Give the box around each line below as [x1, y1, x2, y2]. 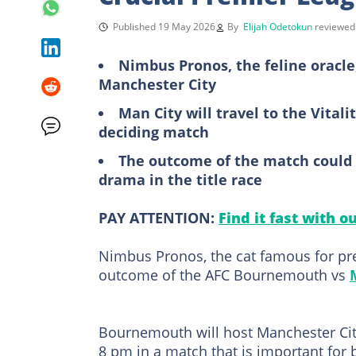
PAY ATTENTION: [99, 207, 219, 227]
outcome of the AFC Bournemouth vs [99, 265, 350, 284]
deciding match [99, 122, 209, 141]
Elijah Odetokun [243, 19, 312, 33]
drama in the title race [99, 169, 262, 189]
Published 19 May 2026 [113, 19, 215, 33]
